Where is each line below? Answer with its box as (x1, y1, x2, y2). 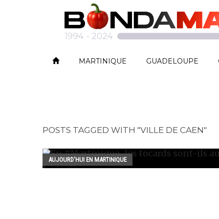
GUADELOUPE (146, 57, 198, 66)
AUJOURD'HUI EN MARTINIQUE (48, 156, 127, 163)
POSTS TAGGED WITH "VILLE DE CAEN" (43, 125, 207, 135)
